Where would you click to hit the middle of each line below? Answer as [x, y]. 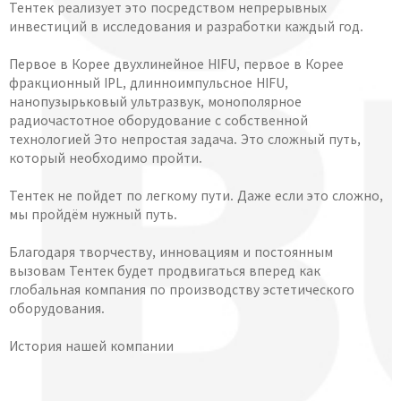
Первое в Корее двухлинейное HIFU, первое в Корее [176, 64]
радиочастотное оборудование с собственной [158, 120]
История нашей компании [91, 346]
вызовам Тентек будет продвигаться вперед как [165, 271]
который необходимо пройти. [106, 158]
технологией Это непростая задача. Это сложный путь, [185, 139]
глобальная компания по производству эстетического [182, 290]
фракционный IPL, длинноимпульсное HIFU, [149, 83]
